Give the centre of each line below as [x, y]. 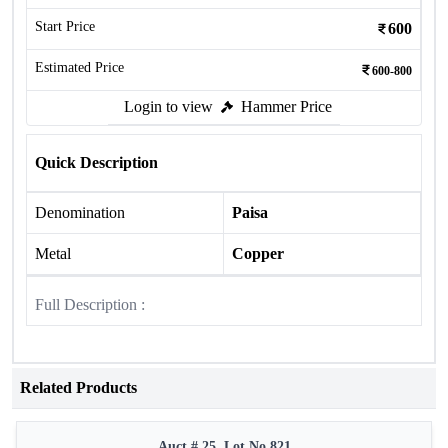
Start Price [65, 26]
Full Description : [90, 304]
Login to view [168, 106]
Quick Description [96, 162]
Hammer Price [286, 106]
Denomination [80, 212]
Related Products [78, 387]
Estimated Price [79, 67]
